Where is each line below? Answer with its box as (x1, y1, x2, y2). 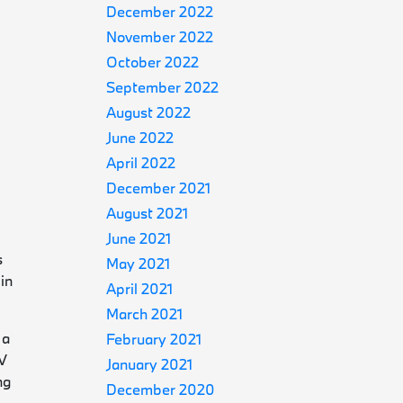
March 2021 (106, 304, 184, 323)
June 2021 (106, 228, 172, 247)
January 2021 (106, 354, 193, 373)
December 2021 (106, 178, 211, 197)
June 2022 (106, 128, 175, 147)
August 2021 (106, 203, 189, 222)
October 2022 (106, 52, 200, 71)
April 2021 (106, 279, 174, 298)
